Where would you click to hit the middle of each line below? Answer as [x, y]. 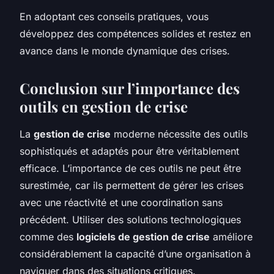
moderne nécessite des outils [179, 134]
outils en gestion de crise [104, 106]
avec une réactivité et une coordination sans [121, 202]
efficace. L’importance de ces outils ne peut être [130, 168]
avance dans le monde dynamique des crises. [125, 50]
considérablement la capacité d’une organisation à [135, 254]
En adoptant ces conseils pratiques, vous [114, 16]
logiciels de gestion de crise [143, 236]
